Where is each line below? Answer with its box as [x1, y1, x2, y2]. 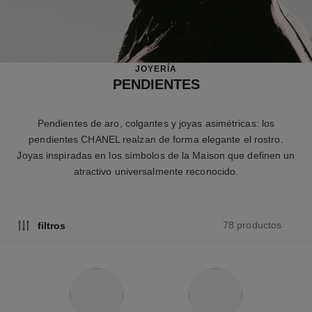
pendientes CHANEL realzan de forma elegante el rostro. [29, 133, 283, 145]
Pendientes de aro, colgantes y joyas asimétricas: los [37, 117, 275, 129]
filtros [37, 219, 65, 231]
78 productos [222, 219, 282, 231]
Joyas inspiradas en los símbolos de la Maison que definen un [17, 149, 295, 161]
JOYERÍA [135, 63, 177, 74]
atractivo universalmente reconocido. [73, 165, 239, 177]
